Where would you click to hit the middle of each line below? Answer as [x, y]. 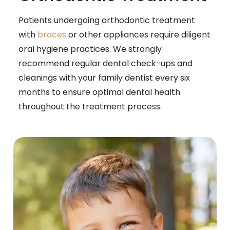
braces [52, 35]
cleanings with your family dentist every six [104, 78]
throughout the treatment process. [90, 107]
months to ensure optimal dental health [99, 92]
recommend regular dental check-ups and [106, 64]
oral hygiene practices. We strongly [90, 49]
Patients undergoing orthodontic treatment [107, 21]
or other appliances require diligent [138, 35]
